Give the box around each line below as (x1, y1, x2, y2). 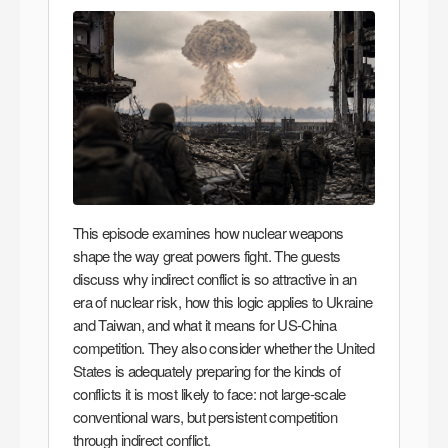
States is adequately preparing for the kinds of (73, 359, 340, 381)
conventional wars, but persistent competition (73, 405, 338, 427)
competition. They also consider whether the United (73, 336, 374, 358)
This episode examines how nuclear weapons (73, 221, 344, 243)
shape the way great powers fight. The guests (73, 244, 341, 266)
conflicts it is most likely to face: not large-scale (73, 382, 346, 404)
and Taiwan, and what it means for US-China (73, 313, 337, 335)
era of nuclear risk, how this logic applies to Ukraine (73, 290, 373, 312)
